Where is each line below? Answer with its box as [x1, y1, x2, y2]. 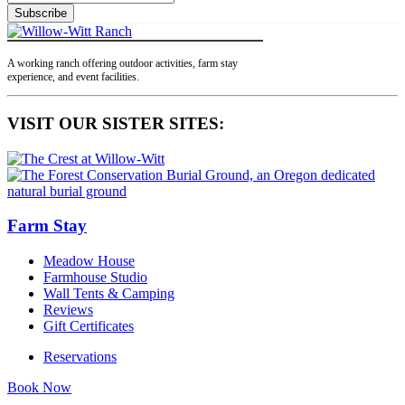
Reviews [43, 302, 93, 318]
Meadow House [43, 253, 135, 269]
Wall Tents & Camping [43, 286, 174, 302]
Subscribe [14, 6, 67, 21]
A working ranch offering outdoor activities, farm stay [7, 57, 238, 71]
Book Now [7, 380, 71, 396]
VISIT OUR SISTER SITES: [7, 114, 224, 133]
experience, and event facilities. [7, 71, 139, 84]
